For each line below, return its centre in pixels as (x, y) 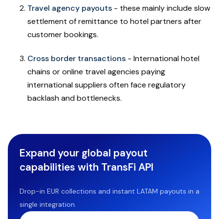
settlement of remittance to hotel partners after (114, 21)
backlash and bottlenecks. (76, 98)
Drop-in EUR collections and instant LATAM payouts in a (109, 191)
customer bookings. (63, 34)
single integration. (48, 204)
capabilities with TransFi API (87, 167)
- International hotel (163, 58)
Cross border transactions (77, 58)
